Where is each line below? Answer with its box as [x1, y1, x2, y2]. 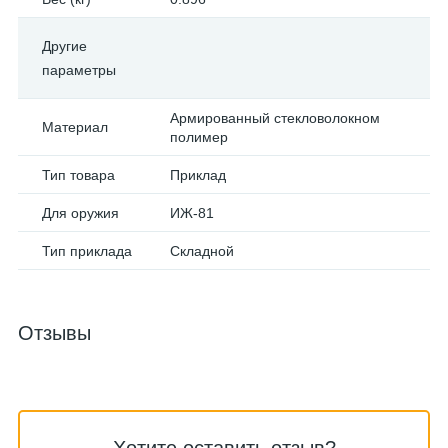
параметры [42, 62, 116, 78]
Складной [170, 243, 234, 259]
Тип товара [42, 167, 115, 183]
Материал [42, 119, 108, 135]
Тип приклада [42, 243, 132, 259]
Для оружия [42, 205, 119, 221]
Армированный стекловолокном [170, 110, 380, 126]
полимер [170, 129, 228, 145]
